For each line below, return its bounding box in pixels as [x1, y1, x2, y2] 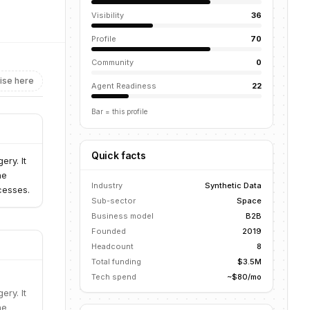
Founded [91, 226, 126, 236]
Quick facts [91, 149, 146, 161]
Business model [91, 211, 154, 221]
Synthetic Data [205, 181, 262, 190]
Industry [91, 181, 122, 190]
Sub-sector [91, 196, 136, 206]
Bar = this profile [91, 107, 147, 116]
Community [91, 57, 134, 67]
